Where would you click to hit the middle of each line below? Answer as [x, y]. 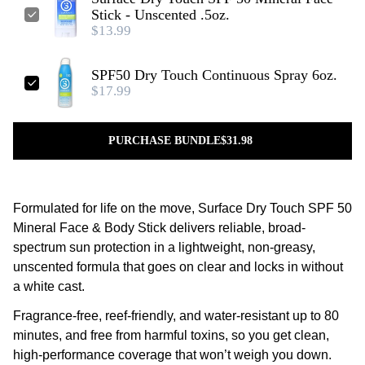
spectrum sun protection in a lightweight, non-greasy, [164, 248]
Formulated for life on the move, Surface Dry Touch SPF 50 [182, 209]
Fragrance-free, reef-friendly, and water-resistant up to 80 [176, 316]
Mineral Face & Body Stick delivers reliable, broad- [159, 228]
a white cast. [49, 287]
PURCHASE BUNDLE [164, 141]
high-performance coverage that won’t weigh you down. [172, 355]
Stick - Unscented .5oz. [161, 15]
